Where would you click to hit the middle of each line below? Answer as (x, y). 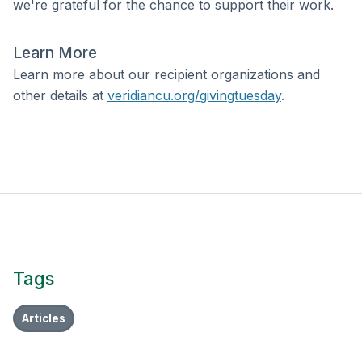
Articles (44, 318)
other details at (60, 95)
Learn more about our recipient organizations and (166, 74)
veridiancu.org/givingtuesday (194, 95)
